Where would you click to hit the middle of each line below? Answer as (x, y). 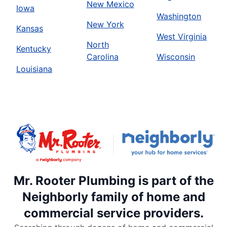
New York (105, 25)
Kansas (30, 29)
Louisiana (34, 69)
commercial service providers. (113, 213)
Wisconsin (176, 57)
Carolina (102, 57)
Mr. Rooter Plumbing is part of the (113, 180)
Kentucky (34, 49)
